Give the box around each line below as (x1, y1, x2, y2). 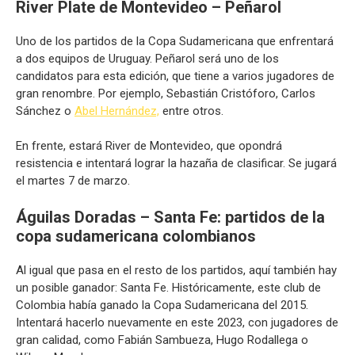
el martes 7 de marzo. (16, 174, 130, 188)
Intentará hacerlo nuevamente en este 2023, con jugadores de (16, 315, 338, 330)
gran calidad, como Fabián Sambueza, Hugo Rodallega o (16, 332, 308, 347)
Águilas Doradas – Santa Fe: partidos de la (16, 207, 325, 227)
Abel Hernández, (74, 103, 159, 118)
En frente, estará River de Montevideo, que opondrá (16, 139, 282, 153)
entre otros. (159, 103, 223, 118)
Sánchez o (16, 103, 74, 118)
